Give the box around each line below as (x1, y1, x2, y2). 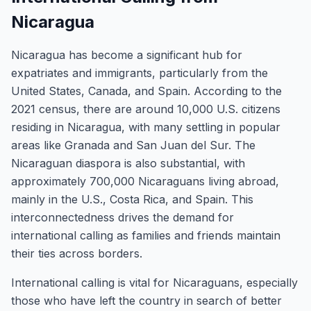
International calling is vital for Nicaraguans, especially (11, 276, 298, 289)
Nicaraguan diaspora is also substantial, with (11, 156, 245, 170)
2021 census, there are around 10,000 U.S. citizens (11, 102, 280, 116)
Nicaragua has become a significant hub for (11, 48, 242, 62)
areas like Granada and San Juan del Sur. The (11, 138, 255, 152)
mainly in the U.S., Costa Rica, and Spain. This (11, 192, 253, 206)
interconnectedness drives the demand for (11, 210, 234, 224)
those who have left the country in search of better (11, 294, 282, 308)
